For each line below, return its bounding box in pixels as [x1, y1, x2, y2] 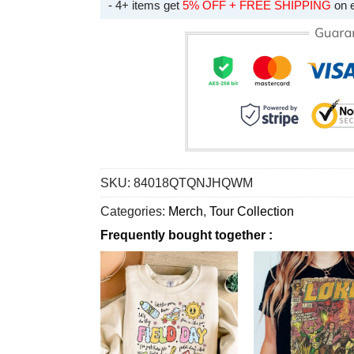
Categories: [100, 205, 168, 219]
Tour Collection [209, 205, 294, 219]
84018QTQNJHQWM [134, 176, 253, 190]
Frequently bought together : [100, 228, 273, 243]
